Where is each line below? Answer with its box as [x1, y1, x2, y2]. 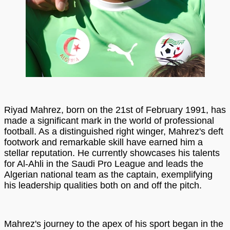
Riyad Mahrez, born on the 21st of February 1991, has [4, 104, 226, 115]
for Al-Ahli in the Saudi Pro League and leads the [4, 158, 203, 169]
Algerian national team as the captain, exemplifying [4, 169, 213, 180]
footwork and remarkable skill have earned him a [4, 137, 203, 147]
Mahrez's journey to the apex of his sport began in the [4, 218, 223, 229]
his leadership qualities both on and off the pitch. [4, 180, 202, 190]
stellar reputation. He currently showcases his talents [4, 147, 220, 158]
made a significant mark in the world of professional [4, 115, 214, 126]
